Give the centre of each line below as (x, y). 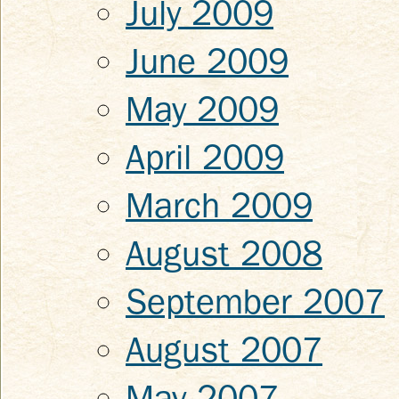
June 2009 (207, 61)
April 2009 (205, 158)
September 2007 (255, 302)
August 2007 (224, 350)
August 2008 (224, 254)
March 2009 (219, 206)
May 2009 (202, 110)
